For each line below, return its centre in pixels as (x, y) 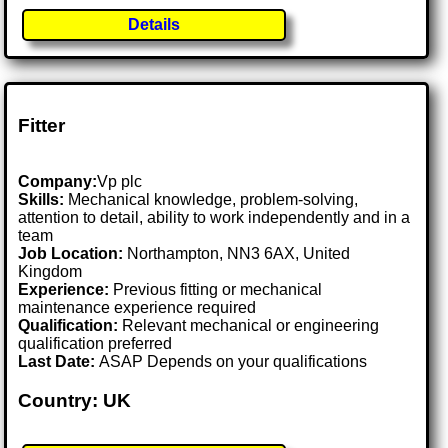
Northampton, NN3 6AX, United (239, 254)
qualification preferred (95, 344)
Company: (58, 182)
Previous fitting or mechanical (216, 290)
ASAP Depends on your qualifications (233, 362)
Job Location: (73, 254)
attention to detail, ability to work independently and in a (214, 218)
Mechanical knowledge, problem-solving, (211, 200)
